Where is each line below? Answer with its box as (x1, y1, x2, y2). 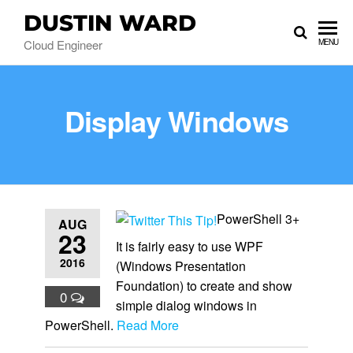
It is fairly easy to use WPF (115, 237, 263, 255)
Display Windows (64, 100, 289, 141)
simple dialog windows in (115, 296, 257, 314)
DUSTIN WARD (24, 9, 196, 36)
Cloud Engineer (24, 35, 102, 53)
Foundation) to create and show (115, 277, 292, 295)
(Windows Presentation (115, 257, 246, 275)
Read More (116, 316, 179, 334)
